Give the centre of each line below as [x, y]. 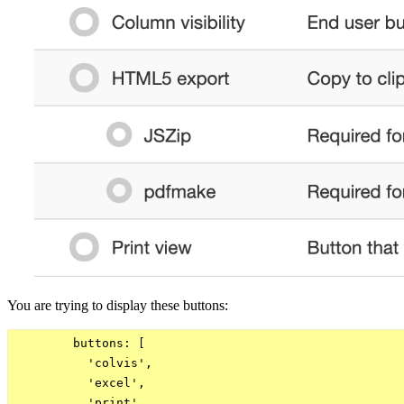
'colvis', [84, 363]
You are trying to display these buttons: [118, 306]
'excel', [80, 383]
